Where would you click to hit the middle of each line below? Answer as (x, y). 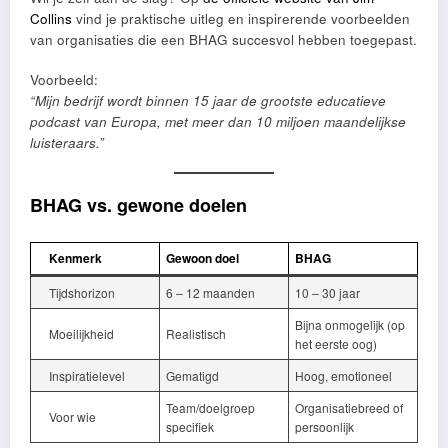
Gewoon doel (202, 257)
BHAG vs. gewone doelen (138, 205)
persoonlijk (324, 426)
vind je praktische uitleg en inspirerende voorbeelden (241, 18)
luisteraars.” (67, 142)
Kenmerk (75, 257)
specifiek (190, 426)
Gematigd (192, 375)
